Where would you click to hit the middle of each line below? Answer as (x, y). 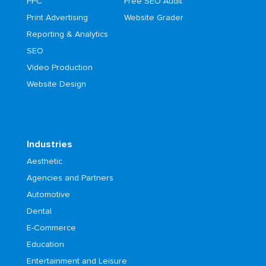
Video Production (59, 68)
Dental (39, 212)
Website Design (56, 85)
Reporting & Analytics (67, 35)
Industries (49, 145)
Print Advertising (57, 18)
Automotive (48, 195)
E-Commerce (51, 228)
